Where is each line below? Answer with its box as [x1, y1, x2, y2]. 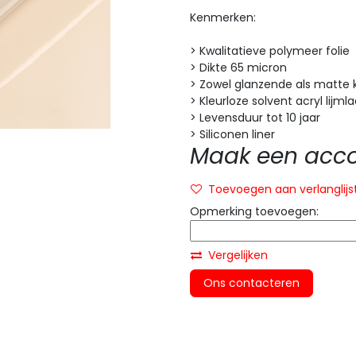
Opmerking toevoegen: [190, 203, 319, 219]
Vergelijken [208, 247, 268, 263]
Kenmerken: [190, 10, 256, 25]
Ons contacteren [203, 275, 300, 291]
